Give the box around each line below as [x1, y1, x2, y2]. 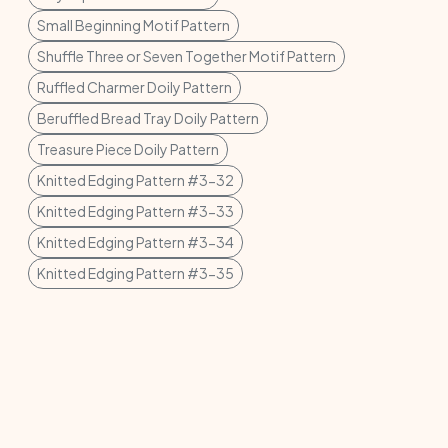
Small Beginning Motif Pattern [37, 16, 230, 34]
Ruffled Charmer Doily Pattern [37, 78, 232, 96]
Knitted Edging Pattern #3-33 [37, 202, 234, 220]
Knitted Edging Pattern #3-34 [37, 233, 234, 251]
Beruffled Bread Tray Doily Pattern [37, 109, 259, 127]
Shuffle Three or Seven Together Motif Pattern [37, 47, 336, 65]
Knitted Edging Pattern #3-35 [37, 264, 234, 282]
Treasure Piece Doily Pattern [37, 140, 219, 158]
